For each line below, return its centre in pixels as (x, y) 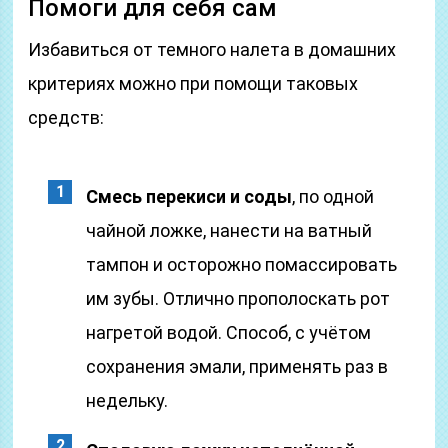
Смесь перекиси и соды (189, 196)
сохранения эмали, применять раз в (237, 366)
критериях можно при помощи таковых (193, 83)
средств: (66, 117)
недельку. (127, 400)
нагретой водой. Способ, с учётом (229, 332)
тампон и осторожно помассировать (242, 264)
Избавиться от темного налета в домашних (212, 49)
